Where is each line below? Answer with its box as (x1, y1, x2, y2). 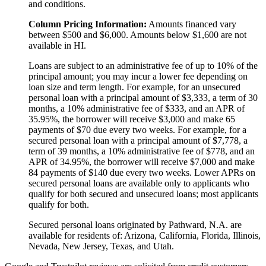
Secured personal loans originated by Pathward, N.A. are (28, 219, 242, 230)
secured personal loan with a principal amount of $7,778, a (28, 135, 248, 145)
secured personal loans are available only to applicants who (28, 178, 249, 188)
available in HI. (28, 40, 86, 50)
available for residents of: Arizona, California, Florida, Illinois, (28, 230, 261, 240)
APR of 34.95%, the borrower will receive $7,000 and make (28, 156, 255, 167)
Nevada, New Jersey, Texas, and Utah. (28, 240, 174, 251)
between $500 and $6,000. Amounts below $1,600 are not (28, 29, 246, 40)
